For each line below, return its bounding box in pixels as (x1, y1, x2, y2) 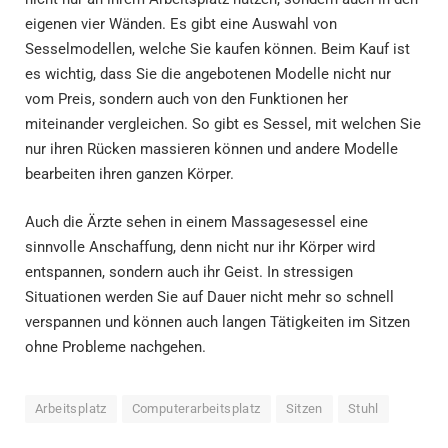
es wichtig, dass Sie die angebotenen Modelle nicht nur (25, 64, 391, 83)
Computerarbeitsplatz (131, 400, 261, 416)
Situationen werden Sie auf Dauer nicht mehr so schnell (25, 287, 394, 306)
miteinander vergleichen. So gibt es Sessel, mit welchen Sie (25, 114, 421, 133)
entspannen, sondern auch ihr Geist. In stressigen (25, 262, 353, 281)
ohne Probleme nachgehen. (25, 337, 206, 356)
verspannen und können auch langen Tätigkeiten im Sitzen (25, 312, 410, 331)
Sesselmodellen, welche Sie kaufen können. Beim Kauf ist (25, 39, 410, 58)
